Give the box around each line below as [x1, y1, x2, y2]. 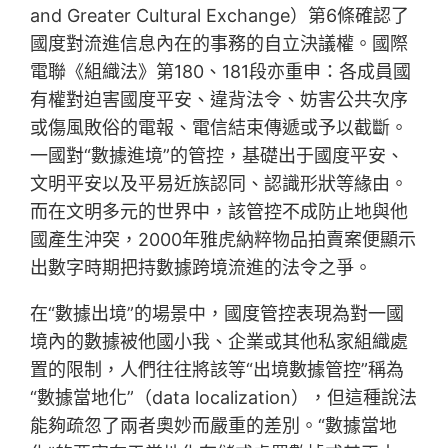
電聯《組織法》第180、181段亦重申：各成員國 [30, 61, 412, 83]
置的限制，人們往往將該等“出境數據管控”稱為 [30, 359, 405, 381]
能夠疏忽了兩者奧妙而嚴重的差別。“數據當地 [30, 415, 398, 437]
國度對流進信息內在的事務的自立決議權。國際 [30, 33, 409, 55]
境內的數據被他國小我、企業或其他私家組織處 [30, 331, 409, 353]
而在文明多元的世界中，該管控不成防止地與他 [30, 201, 409, 223]
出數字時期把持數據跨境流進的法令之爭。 [30, 257, 373, 279]
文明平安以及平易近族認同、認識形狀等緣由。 [30, 173, 409, 195]
